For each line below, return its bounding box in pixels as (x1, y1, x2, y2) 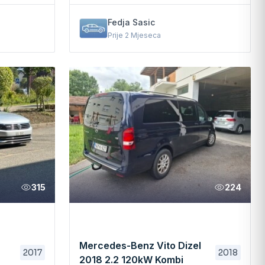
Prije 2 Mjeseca (107, 30, 161, 40)
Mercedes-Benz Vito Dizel (79, 240, 201, 252)
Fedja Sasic (107, 17, 155, 27)
